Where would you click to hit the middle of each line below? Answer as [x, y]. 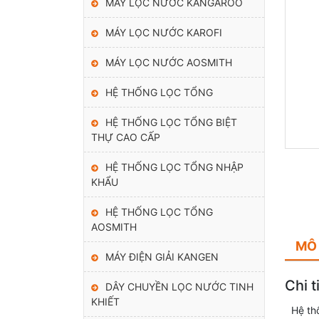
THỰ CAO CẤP [126, 137]
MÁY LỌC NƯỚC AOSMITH [169, 62]
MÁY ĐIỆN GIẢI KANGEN [162, 256]
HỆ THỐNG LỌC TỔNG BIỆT [171, 122]
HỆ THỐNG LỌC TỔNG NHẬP [174, 167]
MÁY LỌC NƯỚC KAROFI [164, 32]
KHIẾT [105, 301]
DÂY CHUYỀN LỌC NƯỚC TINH [179, 286]
